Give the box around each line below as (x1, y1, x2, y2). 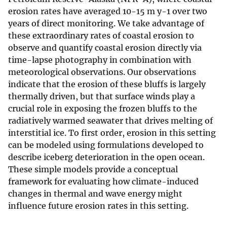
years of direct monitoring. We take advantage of (8, 18, 204, 29)
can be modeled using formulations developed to (8, 140, 204, 150)
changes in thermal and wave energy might (8, 188, 182, 199)
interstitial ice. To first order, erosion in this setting (8, 128, 216, 138)
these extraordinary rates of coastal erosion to (8, 30, 194, 41)
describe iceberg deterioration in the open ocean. (8, 152, 205, 163)
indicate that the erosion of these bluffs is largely (8, 79, 206, 90)
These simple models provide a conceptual (8, 164, 178, 175)
